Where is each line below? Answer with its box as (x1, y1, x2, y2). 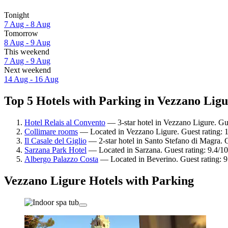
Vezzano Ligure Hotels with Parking (4, 174, 194, 187)
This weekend (4, 47, 49, 56)
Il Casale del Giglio (24, 136, 87, 146)
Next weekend (4, 66, 51, 75)
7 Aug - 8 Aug (4, 20, 50, 29)
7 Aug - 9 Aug (4, 56, 50, 66)
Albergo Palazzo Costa (24, 155, 98, 164)
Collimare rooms (24, 127, 78, 136)
